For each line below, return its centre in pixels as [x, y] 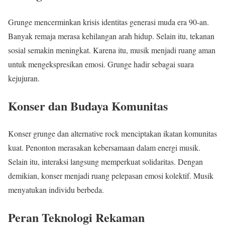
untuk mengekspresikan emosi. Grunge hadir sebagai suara [101, 64]
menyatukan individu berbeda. [56, 189]
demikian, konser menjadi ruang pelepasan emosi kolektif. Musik [111, 175]
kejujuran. [24, 78]
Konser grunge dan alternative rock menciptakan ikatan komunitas [113, 133]
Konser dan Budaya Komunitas [88, 105]
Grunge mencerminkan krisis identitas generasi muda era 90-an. [108, 22]
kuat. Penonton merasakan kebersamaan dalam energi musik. [104, 147]
